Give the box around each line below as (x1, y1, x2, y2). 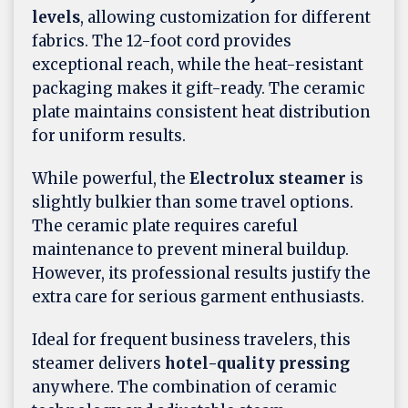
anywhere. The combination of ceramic (32, 376, 337, 397)
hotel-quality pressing (165, 352, 350, 373)
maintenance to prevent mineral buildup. (32, 239, 349, 260)
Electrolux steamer (189, 168, 346, 189)
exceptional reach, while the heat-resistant (32, 54, 363, 75)
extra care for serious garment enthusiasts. (32, 286, 364, 307)
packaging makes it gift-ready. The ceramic (32, 77, 365, 98)
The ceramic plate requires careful (32, 215, 298, 236)
